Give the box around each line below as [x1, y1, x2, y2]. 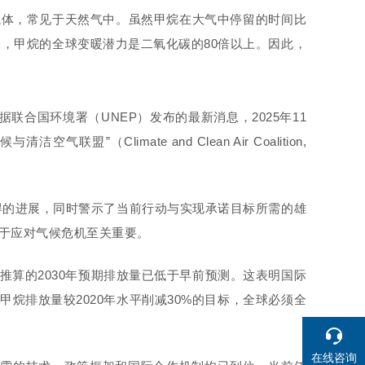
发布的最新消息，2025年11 [149, 110, 307, 124]
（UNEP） [88, 110, 150, 124]
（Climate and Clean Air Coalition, [110, 134, 307, 148]
